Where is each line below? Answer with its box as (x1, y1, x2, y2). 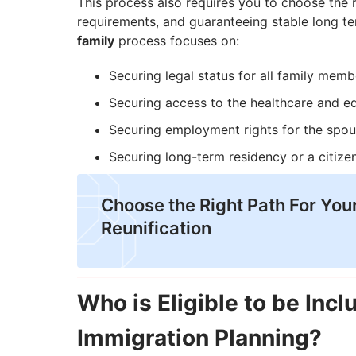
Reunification (101, 218, 211, 239)
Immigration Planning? (77, 324, 327, 352)
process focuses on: (114, 33, 239, 49)
